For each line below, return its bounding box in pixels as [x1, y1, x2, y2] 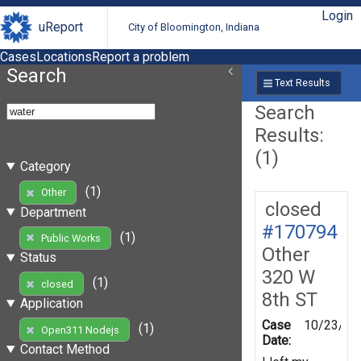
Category [19, 158, 71, 174]
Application [19, 296, 83, 312]
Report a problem [92, 48, 189, 64]
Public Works [40, 231, 101, 244]
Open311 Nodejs [40, 323, 119, 336]
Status [19, 250, 56, 266]
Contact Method [19, 341, 110, 357]
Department [19, 204, 86, 220]
